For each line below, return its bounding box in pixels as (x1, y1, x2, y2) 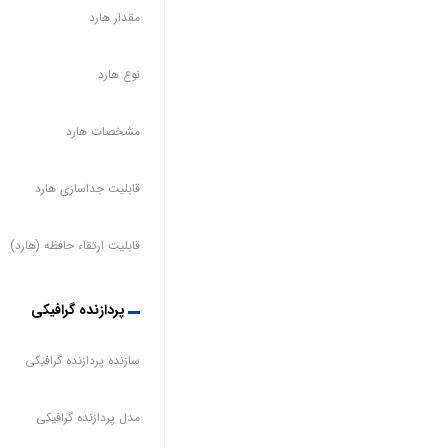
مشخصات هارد (65, 121, 140, 141)
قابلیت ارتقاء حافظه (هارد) (9, 235, 140, 255)
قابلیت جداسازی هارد (34, 178, 140, 198)
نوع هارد (97, 64, 140, 84)
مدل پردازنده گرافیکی (35, 407, 140, 427)
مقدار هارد (88, 7, 140, 27)
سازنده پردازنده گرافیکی (24, 350, 140, 370)
